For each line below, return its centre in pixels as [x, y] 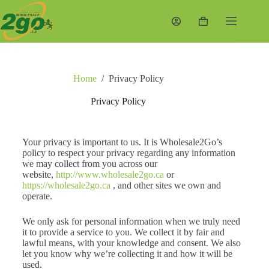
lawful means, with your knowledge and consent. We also [131, 243]
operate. [37, 196]
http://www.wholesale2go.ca [110, 175]
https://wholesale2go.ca [66, 186]
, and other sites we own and [165, 186]
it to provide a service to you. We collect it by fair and [123, 232]
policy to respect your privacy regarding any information [128, 153]
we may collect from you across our [89, 164]
